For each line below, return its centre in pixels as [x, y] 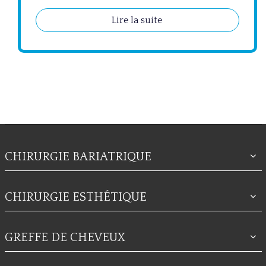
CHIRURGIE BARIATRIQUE [78, 157]
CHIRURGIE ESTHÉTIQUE [75, 197]
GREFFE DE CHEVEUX [65, 238]
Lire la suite [137, 20]
